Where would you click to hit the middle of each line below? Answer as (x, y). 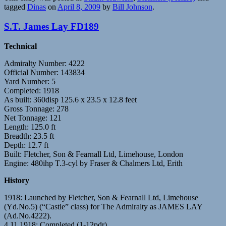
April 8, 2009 (79, 7)
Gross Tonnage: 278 (36, 108)
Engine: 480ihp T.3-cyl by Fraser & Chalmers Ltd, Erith (93, 163)
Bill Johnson (132, 7)
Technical (20, 46)
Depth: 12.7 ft (26, 145)
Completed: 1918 (32, 90)
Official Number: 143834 (44, 72)
